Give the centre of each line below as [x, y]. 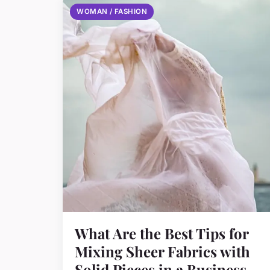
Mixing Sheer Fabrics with [162, 251]
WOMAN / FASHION [112, 12]
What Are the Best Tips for [162, 233]
